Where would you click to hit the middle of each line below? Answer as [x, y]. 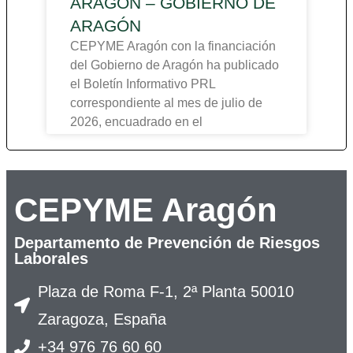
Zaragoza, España [102, 320]
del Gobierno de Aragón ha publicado [175, 65]
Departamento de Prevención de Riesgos [167, 243]
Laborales [51, 259]
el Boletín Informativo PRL [143, 84]
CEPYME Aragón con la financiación [173, 46]
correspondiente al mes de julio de [166, 103]
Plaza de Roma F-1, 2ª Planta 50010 [166, 292]
